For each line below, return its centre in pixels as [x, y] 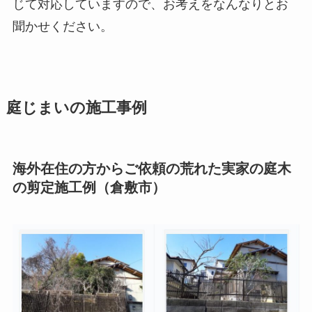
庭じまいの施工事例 [76, 108]
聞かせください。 [62, 26]
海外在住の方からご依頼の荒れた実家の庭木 [151, 168]
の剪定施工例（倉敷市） [89, 187]
